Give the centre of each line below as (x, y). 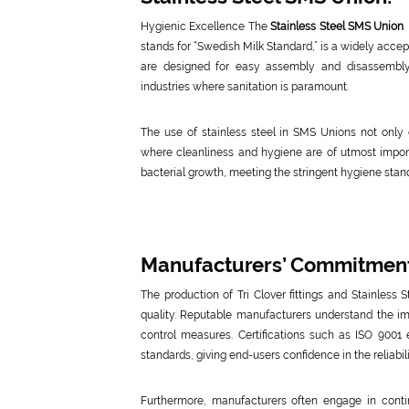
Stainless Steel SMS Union (337, 26)
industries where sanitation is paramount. (245, 87)
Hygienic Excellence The (206, 26)
